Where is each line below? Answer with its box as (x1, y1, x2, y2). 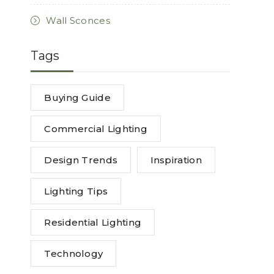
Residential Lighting (44, 216, 142, 228)
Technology (44, 247, 103, 259)
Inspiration (150, 154, 202, 166)
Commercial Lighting (44, 122, 148, 135)
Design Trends (44, 154, 118, 166)
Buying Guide (44, 91, 111, 103)
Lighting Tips (44, 185, 108, 197)
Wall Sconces (46, 14, 110, 26)
